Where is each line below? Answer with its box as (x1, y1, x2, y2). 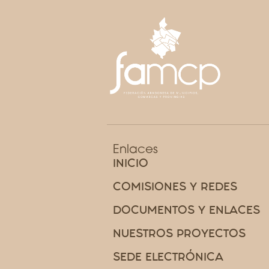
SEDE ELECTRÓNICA (113, 249, 223, 265)
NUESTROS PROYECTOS (113, 226, 246, 241)
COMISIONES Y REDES (113, 179, 237, 195)
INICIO (113, 156, 148, 171)
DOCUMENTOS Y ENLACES (113, 202, 260, 218)
